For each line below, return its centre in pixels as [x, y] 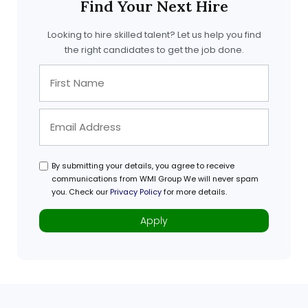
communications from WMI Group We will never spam [155, 179]
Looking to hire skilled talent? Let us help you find [154, 35]
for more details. [194, 192]
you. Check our [80, 192]
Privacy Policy [135, 192]
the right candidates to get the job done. [154, 50]
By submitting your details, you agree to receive [143, 166]
